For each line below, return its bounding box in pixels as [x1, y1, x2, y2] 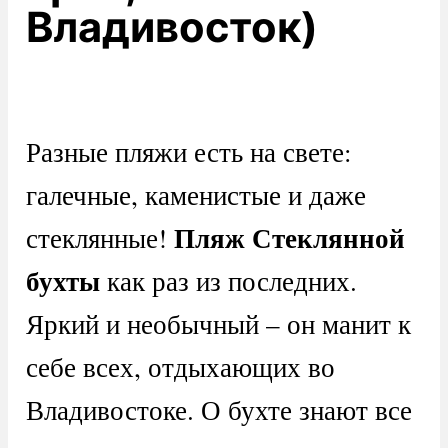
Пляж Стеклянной [173, 218, 405, 258]
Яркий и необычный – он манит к [25, 305, 411, 343]
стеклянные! [25, 219, 174, 257]
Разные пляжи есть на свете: [25, 133, 352, 171]
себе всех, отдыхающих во [25, 348, 335, 386]
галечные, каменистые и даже [25, 176, 366, 214]
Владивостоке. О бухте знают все [25, 391, 412, 429]
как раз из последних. [99, 262, 357, 300]
